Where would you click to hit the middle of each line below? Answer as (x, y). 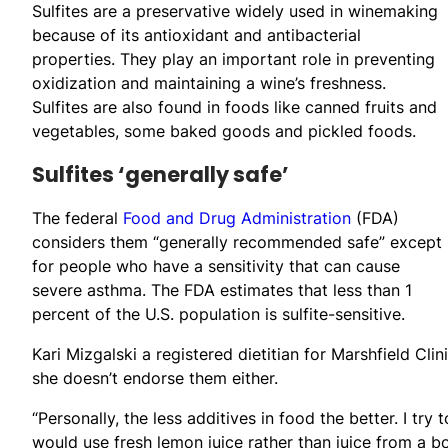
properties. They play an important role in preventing (233, 58)
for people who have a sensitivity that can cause (216, 265)
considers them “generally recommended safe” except (237, 241)
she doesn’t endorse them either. (155, 377)
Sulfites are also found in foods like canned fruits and (234, 106)
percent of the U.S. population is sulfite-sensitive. (218, 313)
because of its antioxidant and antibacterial (196, 34)
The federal (77, 217)
